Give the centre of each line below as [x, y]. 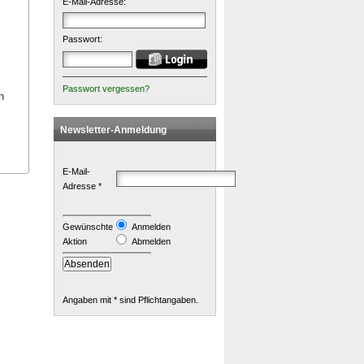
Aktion [75, 241]
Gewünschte [88, 227]
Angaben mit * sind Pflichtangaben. [130, 300]
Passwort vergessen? [106, 89]
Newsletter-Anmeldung [113, 130]
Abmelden [149, 241]
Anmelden [149, 227]
